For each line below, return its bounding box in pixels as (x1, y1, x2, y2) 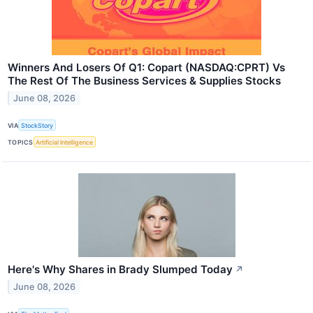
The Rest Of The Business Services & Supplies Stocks (8, 73, 281, 87)
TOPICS (8, 138, 34, 146)
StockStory (21, 121, 54, 129)
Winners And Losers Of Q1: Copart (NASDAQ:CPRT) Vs (8, 60, 285, 74)
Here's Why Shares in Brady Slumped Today (8, 263, 233, 277)
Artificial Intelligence (36, 138, 94, 146)
